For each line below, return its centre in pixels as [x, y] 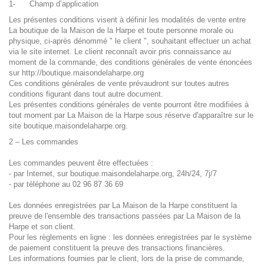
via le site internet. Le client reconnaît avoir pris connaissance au [120, 52]
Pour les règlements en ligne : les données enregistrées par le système [130, 237]
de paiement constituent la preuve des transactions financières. [117, 248]
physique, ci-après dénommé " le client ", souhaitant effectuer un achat [130, 41]
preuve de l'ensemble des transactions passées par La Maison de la [125, 216]
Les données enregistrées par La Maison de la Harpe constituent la [123, 205]
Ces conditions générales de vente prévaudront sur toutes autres [119, 83]
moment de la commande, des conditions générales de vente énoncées [131, 62]
